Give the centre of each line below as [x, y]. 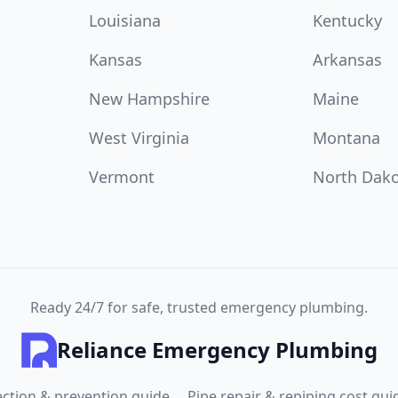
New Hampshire [149, 99]
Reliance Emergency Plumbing [217, 350]
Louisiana [125, 20]
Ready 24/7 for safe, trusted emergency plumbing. [199, 307]
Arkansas [347, 60]
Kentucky [347, 20]
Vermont [122, 177]
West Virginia [139, 138]
